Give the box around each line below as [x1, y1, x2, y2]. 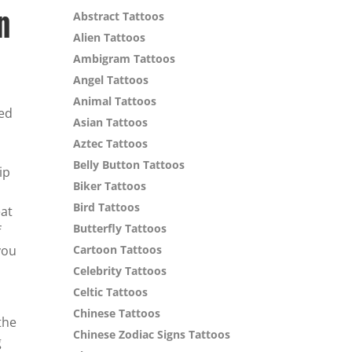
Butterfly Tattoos [73, 221, 167, 236]
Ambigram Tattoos [73, 51, 176, 67]
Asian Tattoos [73, 115, 148, 130]
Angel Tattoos [73, 72, 149, 88]
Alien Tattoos [73, 30, 146, 46]
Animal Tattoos [73, 93, 157, 109]
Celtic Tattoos [73, 284, 148, 300]
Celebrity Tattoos [73, 263, 167, 279]
